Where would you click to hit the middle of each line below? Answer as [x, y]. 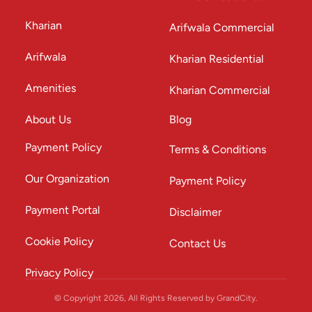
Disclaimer [195, 212]
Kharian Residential [217, 59]
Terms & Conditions [218, 149]
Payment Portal [63, 210]
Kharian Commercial [220, 90]
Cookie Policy [59, 241]
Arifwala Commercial [222, 28]
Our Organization [67, 179]
